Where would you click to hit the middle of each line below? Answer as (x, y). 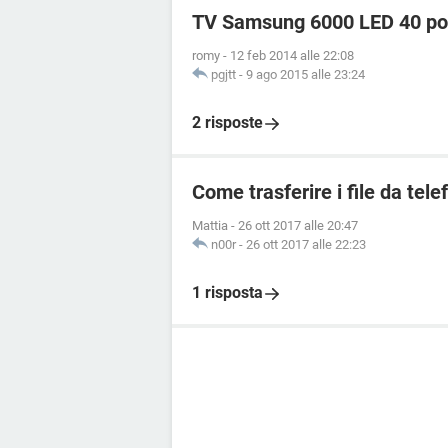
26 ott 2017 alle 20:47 (298, 225)
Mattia (210, 225)
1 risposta (227, 292)
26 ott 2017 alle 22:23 (306, 244)
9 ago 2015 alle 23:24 (305, 74)
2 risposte (227, 122)
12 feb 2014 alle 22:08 (292, 55)
